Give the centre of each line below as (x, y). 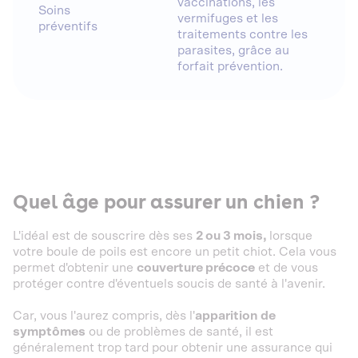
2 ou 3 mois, (233, 236)
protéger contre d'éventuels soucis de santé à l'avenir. (169, 284)
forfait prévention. (230, 66)
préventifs (68, 26)
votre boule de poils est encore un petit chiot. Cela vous (175, 252)
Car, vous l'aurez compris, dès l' (104, 316)
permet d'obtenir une (75, 268)
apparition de (235, 316)
